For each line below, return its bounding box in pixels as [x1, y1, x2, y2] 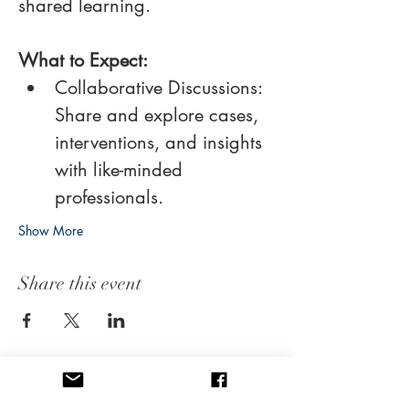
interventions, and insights [55, 131, 267, 154]
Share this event [18, 272, 142, 295]
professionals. [55, 185, 163, 209]
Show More [18, 222, 83, 239]
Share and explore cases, [55, 103, 264, 127]
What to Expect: [18, 48, 148, 72]
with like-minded [55, 158, 188, 182]
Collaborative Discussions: [55, 76, 267, 100]
